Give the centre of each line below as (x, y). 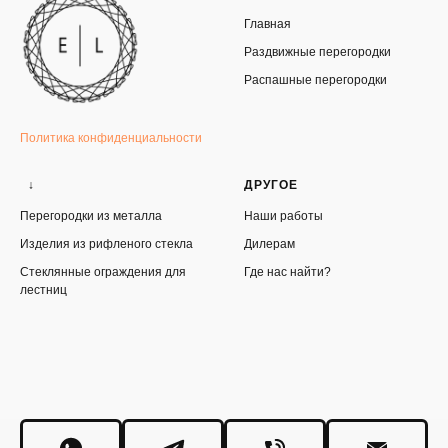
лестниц (43, 289)
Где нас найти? (287, 271)
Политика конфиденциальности (111, 137)
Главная (267, 24)
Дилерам (269, 243)
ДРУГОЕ (271, 184)
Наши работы (283, 215)
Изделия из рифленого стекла (106, 243)
